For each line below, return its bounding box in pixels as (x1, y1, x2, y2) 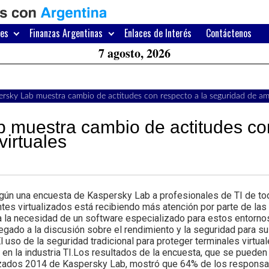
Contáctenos (205, 26, 252, 41)
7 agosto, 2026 (98, 44, 171, 62)
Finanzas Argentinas (29, 26, 103, 41)
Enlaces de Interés (124, 26, 192, 41)
